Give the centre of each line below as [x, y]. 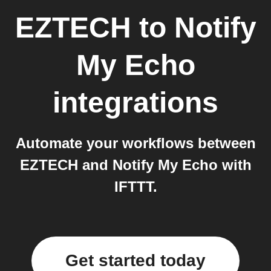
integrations [135, 103]
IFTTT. [135, 187]
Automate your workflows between [135, 143]
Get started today [135, 260]
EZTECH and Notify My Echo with [135, 165]
